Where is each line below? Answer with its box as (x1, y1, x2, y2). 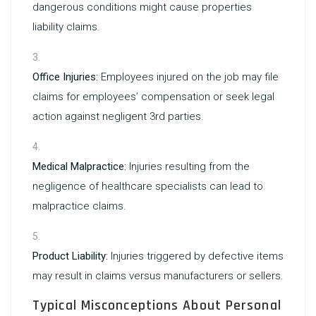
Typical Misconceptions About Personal (32, 296, 281, 315)
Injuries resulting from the (126, 160, 250, 173)
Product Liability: (32, 250, 108, 262)
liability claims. (32, 20, 100, 33)
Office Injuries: (32, 71, 98, 83)
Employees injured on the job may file (98, 71, 279, 83)
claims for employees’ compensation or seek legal (32, 90, 274, 103)
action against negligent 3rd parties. (32, 110, 204, 123)
